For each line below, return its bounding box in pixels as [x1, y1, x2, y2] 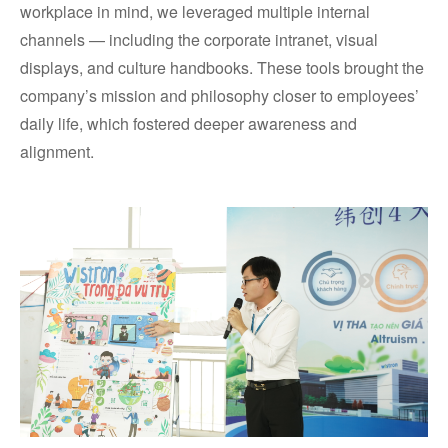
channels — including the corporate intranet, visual [20, 28, 378, 52]
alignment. [20, 140, 94, 164]
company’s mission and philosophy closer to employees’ [20, 84, 419, 108]
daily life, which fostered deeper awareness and [20, 112, 357, 136]
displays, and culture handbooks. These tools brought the [20, 56, 424, 80]
